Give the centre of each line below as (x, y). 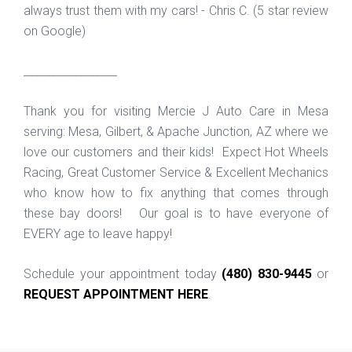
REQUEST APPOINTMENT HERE (116, 294)
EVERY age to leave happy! (98, 233)
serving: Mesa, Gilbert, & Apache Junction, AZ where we (176, 131)
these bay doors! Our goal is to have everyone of (176, 213)
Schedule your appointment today (123, 273)
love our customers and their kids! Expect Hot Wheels (176, 152)
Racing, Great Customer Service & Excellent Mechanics (176, 172)
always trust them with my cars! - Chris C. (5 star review (176, 10)
